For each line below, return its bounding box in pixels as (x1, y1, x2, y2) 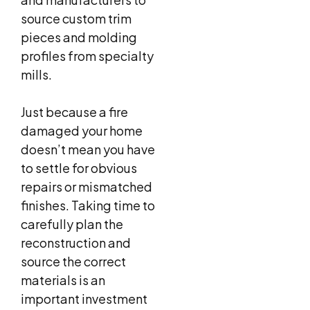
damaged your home (21, 122, 143, 139)
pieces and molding (21, 29, 137, 46)
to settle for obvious (21, 160, 137, 176)
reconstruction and (21, 235, 131, 251)
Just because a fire (21, 104, 128, 120)
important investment (21, 291, 147, 307)
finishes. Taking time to (21, 197, 155, 214)
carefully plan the (21, 216, 123, 232)
